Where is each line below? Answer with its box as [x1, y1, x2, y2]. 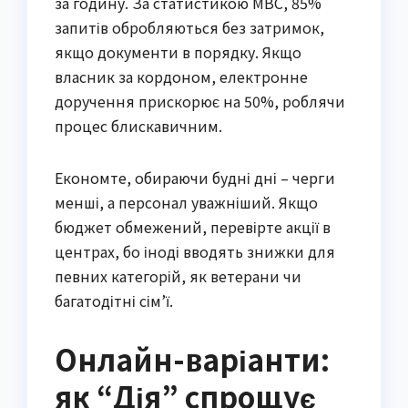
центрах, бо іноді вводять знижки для [55, 240, 335, 263]
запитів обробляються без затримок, [55, 16, 324, 39]
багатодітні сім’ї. [55, 290, 173, 312]
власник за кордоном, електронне [55, 66, 308, 88]
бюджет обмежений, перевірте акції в [55, 216, 331, 239]
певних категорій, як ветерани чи [55, 265, 301, 288]
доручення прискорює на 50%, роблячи [55, 90, 345, 113]
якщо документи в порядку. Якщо [55, 41, 301, 64]
